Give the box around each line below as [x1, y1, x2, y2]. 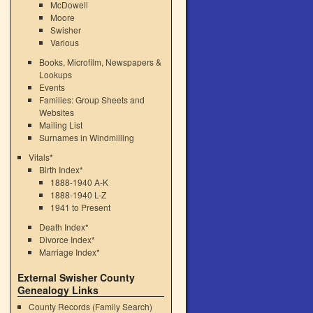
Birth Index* [39, 163, 84, 175]
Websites [39, 106, 75, 118]
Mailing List [39, 119, 83, 131]
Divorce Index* [39, 233, 96, 245]
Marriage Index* [39, 246, 101, 258]
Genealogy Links [17, 283, 99, 297]
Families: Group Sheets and [39, 94, 145, 105]
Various [50, 36, 79, 48]
